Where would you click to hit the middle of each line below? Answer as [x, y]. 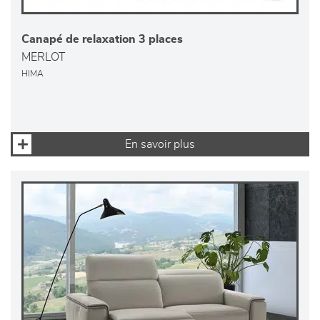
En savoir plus [160, 145]
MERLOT [43, 57]
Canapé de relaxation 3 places [102, 40]
